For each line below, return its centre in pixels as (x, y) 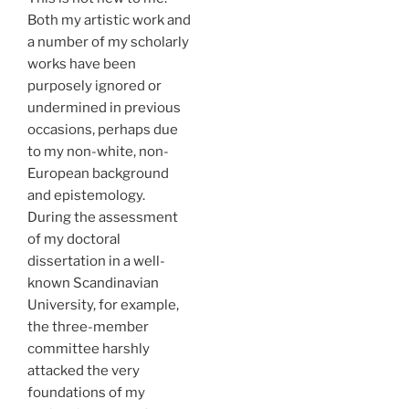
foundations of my (86, 393)
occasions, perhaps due (103, 130)
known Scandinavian (93, 283)
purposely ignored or (94, 86)
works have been (82, 64)
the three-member (88, 327)
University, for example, (103, 305)
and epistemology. (86, 195)
